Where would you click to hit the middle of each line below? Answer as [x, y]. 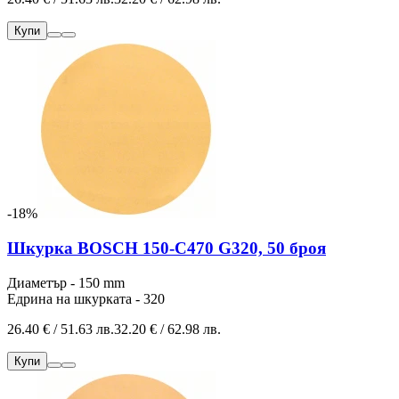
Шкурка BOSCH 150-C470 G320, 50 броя [167, 248]
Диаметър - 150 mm [66, 282]
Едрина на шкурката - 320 [86, 298]
